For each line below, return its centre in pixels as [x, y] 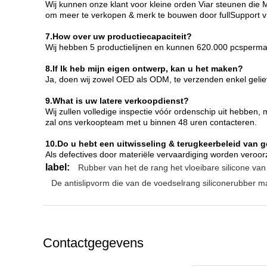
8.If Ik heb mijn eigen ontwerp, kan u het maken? [144, 69]
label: [58, 167]
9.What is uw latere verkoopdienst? [117, 101]
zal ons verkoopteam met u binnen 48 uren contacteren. [151, 122]
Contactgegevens [93, 243]
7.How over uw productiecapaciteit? [119, 36]
